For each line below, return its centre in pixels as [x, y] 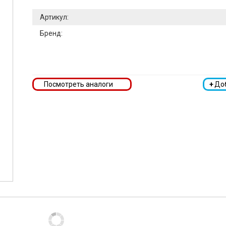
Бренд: [51, 33]
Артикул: [54, 17]
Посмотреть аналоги [78, 84]
